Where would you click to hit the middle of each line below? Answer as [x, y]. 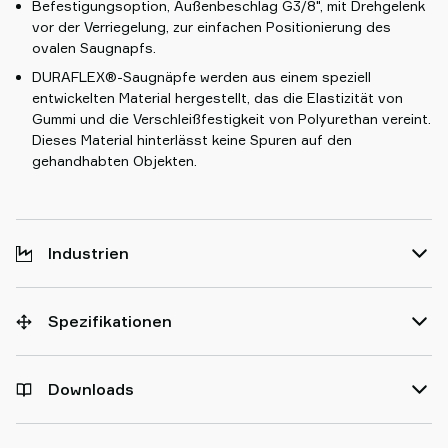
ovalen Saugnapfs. [96, 47]
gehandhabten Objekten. [114, 160]
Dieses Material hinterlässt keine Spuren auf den [192, 139]
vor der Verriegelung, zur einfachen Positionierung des [211, 26]
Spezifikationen [110, 321]
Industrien [88, 253]
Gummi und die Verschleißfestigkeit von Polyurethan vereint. [231, 118]
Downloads [91, 389]
